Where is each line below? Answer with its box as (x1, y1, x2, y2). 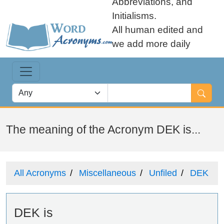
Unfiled (149, 168, 177, 178)
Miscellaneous (79, 168, 136, 178)
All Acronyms (14, 168, 66, 178)
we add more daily (112, 38, 190, 49)
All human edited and (112, 24, 203, 35)
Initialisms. (112, 10, 156, 21)
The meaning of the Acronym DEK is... (6, 123, 200, 136)
